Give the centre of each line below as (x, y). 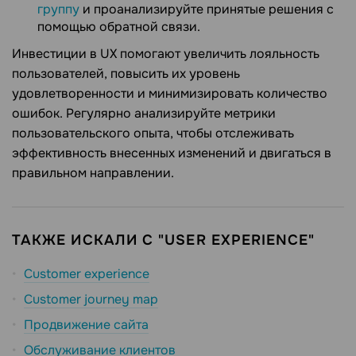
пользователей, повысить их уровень (126, 73)
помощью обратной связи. (119, 27)
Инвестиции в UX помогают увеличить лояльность (166, 53)
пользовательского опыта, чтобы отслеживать (153, 133)
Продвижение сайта (86, 324)
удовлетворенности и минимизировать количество (170, 93)
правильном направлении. (93, 172)
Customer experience (87, 273)
